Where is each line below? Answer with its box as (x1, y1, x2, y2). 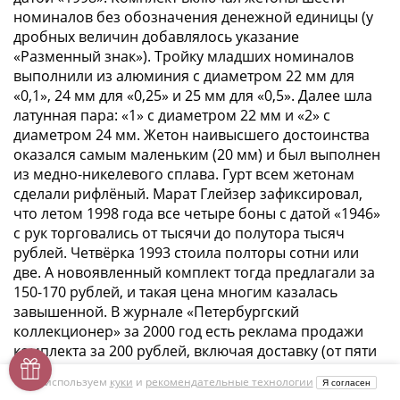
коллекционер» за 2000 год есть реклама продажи (13, 321, 363, 342)
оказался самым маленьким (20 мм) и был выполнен (13, 145, 380, 165)
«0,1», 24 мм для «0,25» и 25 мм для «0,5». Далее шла (13, 86, 372, 106)
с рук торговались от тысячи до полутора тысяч (13, 223, 345, 244)
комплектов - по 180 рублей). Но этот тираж (13, 361, 316, 381)
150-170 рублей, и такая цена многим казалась (13, 282, 337, 303)
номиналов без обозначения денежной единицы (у (13, 7, 373, 28)
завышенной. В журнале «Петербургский (13, 302, 299, 322)
